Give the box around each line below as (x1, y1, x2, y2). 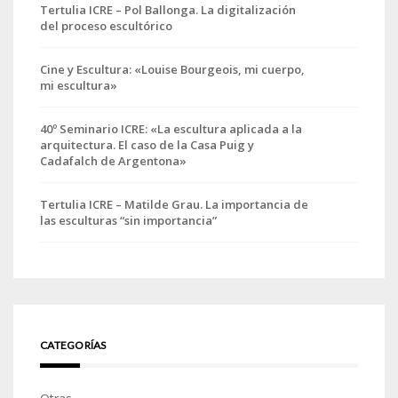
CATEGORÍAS (40, 338, 107, 353)
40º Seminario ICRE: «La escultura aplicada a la (40, 121, 302, 138)
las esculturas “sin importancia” (40, 212, 217, 229)
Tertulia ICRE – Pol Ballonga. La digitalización (40, 2, 296, 19)
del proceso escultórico (40, 18, 172, 35)
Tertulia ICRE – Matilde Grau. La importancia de (40, 196, 308, 213)
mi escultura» (40, 77, 117, 94)
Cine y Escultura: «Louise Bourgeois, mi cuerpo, (40, 61, 305, 78)
